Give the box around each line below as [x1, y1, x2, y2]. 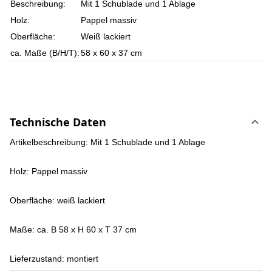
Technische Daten [10, 115, 106, 129]
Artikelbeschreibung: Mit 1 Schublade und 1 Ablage [10, 137, 205, 147]
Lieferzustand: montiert [10, 254, 98, 263]
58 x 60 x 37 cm [81, 48, 142, 58]
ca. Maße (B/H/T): [10, 48, 80, 58]
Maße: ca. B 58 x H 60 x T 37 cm [10, 225, 137, 234]
